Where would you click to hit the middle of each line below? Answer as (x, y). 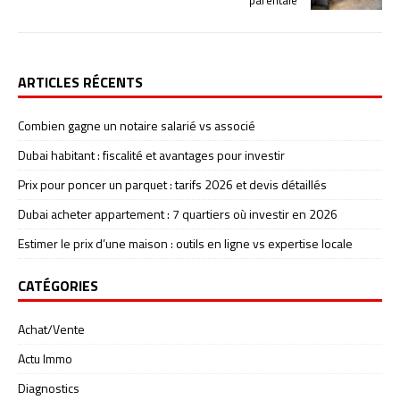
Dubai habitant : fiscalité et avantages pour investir (151, 154)
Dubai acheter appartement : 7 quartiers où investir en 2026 (178, 213)
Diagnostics (49, 387)
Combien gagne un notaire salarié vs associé (137, 125)
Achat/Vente (51, 329)
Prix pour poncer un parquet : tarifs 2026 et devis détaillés (172, 184)
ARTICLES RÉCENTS (80, 82)
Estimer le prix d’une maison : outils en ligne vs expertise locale (185, 243)
